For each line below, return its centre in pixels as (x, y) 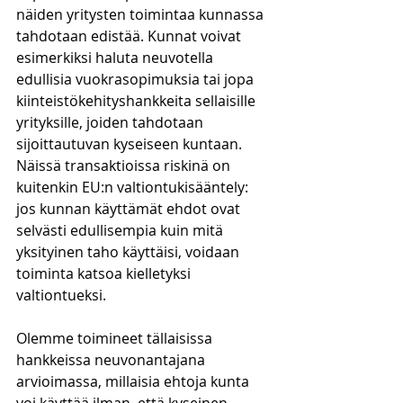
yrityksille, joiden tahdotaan (112, 122)
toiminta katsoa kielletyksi (105, 273)
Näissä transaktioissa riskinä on (125, 166)
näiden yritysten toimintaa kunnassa (142, 14)
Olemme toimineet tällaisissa (116, 338)
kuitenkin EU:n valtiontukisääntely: (134, 187)
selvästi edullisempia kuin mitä (121, 230)
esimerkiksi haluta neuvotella (116, 58)
